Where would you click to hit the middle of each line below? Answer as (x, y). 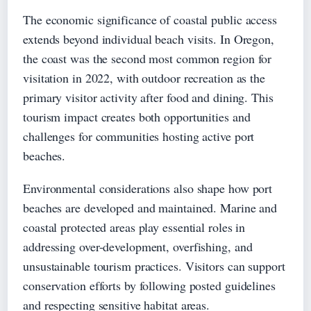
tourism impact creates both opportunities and (137, 116)
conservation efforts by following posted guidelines (149, 285)
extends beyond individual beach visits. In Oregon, (149, 39)
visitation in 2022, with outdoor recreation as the (144, 77)
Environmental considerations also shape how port (148, 188)
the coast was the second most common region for (148, 58)
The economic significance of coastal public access (150, 19)
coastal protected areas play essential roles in (134, 227)
